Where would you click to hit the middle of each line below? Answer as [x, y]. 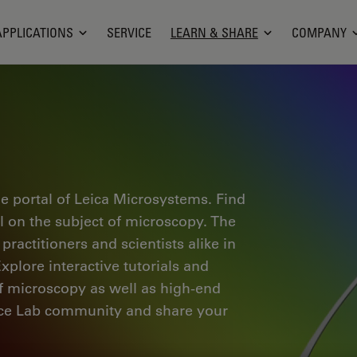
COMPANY [319, 32]
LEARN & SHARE [214, 32]
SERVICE [129, 32]
